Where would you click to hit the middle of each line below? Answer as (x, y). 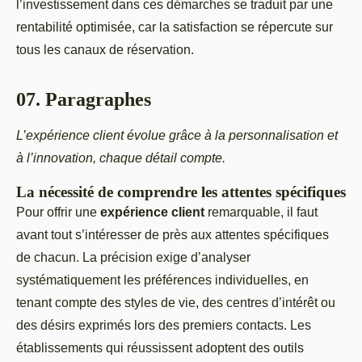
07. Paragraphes (84, 99)
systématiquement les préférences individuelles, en (162, 280)
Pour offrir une (58, 212)
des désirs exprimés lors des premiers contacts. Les (164, 325)
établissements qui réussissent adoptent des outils (160, 347)
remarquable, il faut (261, 212)
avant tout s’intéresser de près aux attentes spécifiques (173, 234)
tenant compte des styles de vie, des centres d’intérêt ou (176, 302)
